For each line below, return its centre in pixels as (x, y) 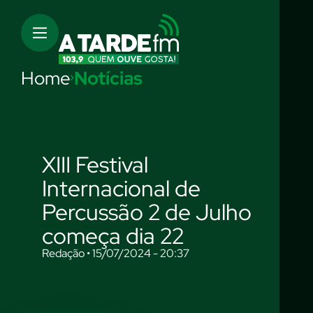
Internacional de (121, 188)
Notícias (108, 78)
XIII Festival (95, 165)
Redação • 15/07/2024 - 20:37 (116, 253)
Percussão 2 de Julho (147, 212)
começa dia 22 (113, 236)
